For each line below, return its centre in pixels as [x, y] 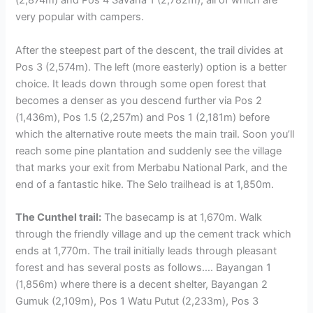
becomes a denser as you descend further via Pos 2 [139, 100]
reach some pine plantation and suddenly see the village [149, 151]
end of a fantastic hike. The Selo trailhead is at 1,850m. [145, 184]
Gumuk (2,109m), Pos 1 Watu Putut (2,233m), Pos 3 [137, 301]
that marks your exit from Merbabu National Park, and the [152, 167]
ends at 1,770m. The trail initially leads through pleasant [146, 251]
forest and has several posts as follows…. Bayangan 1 [144, 268]
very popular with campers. [80, 17]
